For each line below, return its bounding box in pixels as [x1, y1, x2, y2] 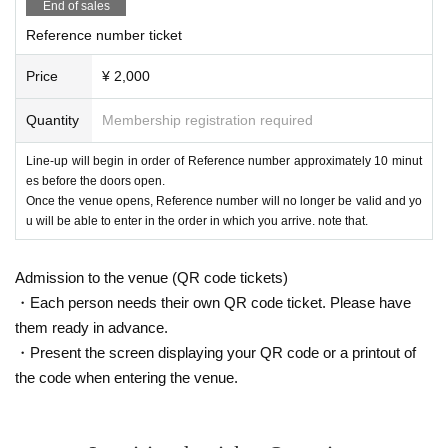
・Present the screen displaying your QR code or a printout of [15, 343, 416, 361]
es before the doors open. [26, 173, 165, 188]
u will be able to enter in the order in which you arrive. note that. [26, 213, 368, 228]
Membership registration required [102, 111, 313, 128]
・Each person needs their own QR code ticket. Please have [15, 293, 411, 311]
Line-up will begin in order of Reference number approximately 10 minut [26, 153, 422, 168]
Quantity [26, 111, 79, 128]
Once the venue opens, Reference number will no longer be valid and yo [26, 193, 422, 208]
